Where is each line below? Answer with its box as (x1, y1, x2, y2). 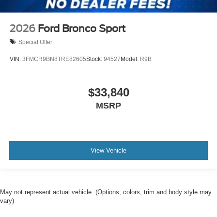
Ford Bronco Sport (38, 23, 125, 35)
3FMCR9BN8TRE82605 (22, 55, 86, 62)
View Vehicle (91, 146, 126, 154)
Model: (121, 55, 140, 62)
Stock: (86, 55, 104, 62)
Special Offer (18, 38, 52, 46)
